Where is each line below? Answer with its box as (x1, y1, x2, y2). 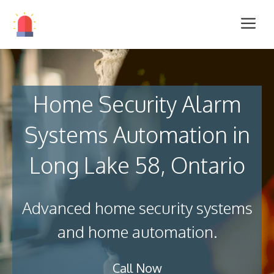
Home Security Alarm (33, 90, 241, 117)
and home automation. (57, 221, 217, 242)
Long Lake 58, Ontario (29, 151, 245, 179)
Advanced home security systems (21, 198, 253, 218)
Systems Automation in (24, 120, 250, 148)
